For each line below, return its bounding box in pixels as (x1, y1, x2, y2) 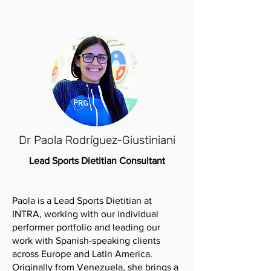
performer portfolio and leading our (12, 222, 160, 232)
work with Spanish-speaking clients (12, 235, 160, 246)
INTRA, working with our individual (12, 209, 158, 219)
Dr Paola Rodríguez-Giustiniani (18, 133, 175, 147)
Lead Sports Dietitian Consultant (28, 155, 165, 166)
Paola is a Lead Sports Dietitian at (12, 195, 152, 206)
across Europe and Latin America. (12, 249, 152, 259)
